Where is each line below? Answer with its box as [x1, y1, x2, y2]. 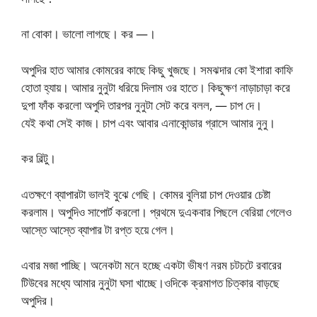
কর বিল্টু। [21, 150, 56, 166]
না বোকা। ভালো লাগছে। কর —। [21, 25, 156, 42]
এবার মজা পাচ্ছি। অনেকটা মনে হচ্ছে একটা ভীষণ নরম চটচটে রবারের [21, 257, 282, 273]
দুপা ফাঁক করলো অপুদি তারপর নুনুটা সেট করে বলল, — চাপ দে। [21, 96, 262, 113]
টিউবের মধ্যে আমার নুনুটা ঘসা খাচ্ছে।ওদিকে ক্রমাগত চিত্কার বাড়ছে [21, 275, 279, 291]
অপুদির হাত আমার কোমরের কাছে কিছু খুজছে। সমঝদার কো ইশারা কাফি [21, 61, 293, 78]
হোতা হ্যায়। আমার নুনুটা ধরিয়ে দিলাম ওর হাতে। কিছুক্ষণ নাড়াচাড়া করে [21, 79, 290, 96]
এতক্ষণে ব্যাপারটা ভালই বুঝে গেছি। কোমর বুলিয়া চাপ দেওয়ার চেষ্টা [21, 185, 270, 202]
